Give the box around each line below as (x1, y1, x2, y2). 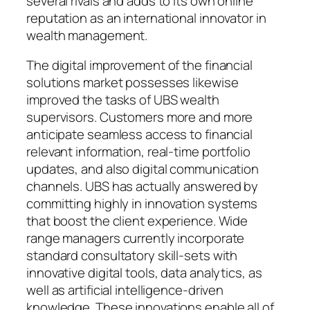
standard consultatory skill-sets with (26, 246, 238, 265)
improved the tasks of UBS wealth (26, 91, 219, 109)
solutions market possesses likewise (26, 73, 239, 92)
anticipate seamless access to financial (26, 125, 253, 144)
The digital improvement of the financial (26, 56, 253, 75)
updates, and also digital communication (26, 160, 259, 179)
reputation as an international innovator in (26, 8, 266, 27)
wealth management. (26, 26, 148, 44)
